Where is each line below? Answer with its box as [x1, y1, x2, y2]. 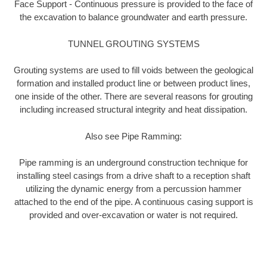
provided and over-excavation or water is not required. [29, 210, 238, 221]
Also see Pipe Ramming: [85, 131, 182, 141]
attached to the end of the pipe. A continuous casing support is [14, 197, 253, 207]
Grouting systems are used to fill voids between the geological [14, 65, 253, 76]
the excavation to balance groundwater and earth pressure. [20, 12, 247, 23]
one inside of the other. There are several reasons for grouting [14, 91, 253, 102]
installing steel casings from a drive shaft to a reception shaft [17, 170, 250, 181]
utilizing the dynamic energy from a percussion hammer [26, 184, 241, 194]
